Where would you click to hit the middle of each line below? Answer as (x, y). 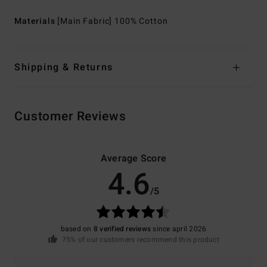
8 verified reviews (122, 229)
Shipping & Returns (64, 68)
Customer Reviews (70, 117)
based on (77, 229)
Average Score (133, 159)
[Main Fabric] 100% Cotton (113, 21)
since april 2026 (179, 229)
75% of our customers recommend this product (140, 240)
